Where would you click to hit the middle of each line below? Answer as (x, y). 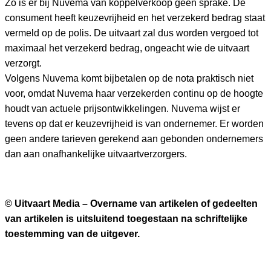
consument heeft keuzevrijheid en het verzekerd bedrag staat (135, 18)
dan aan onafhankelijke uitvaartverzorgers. (96, 154)
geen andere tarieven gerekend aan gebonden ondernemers (134, 139)
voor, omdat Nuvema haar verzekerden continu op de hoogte (134, 93)
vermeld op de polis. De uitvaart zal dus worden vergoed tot (132, 33)
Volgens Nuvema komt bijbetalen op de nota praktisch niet (129, 78)
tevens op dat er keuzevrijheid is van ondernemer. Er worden (134, 124)
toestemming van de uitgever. (72, 234)
